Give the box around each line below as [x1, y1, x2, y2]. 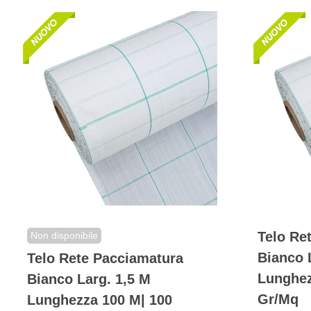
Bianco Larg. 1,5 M [27, 271, 151, 287]
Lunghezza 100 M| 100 [27, 292, 172, 308]
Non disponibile [31, 230, 98, 242]
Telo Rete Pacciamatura [27, 251, 183, 267]
